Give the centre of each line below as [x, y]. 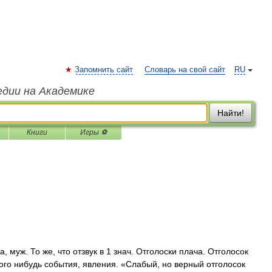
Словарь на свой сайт [185, 70]
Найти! [231, 113]
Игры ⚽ [93, 132]
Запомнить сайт [104, 70]
